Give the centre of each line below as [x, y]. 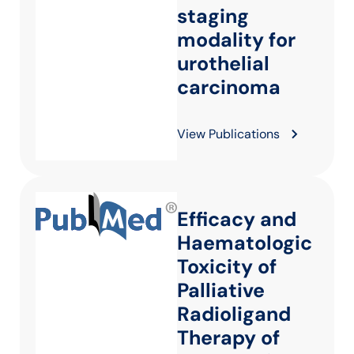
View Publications [228, 134]
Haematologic [245, 243]
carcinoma [229, 87]
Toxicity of [227, 267]
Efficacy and [237, 219]
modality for [236, 40]
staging [213, 16]
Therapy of [228, 338]
